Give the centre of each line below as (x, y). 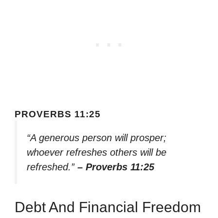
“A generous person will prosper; (97, 137)
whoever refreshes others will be (97, 152)
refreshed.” (52, 167)
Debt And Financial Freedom (108, 207)
